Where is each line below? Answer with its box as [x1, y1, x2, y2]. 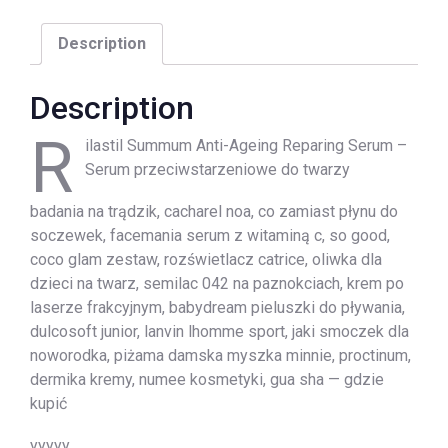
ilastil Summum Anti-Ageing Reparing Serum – [85, 135, 407, 155]
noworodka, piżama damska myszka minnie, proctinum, [30, 345, 411, 365]
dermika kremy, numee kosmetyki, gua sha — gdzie [30, 369, 384, 389]
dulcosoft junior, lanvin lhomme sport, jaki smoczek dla [30, 321, 409, 341]
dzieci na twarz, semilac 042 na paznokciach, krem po [30, 273, 404, 293]
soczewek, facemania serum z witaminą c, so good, [30, 225, 390, 245]
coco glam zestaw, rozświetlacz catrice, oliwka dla [30, 249, 382, 269]
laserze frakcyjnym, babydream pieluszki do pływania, [30, 297, 405, 317]
